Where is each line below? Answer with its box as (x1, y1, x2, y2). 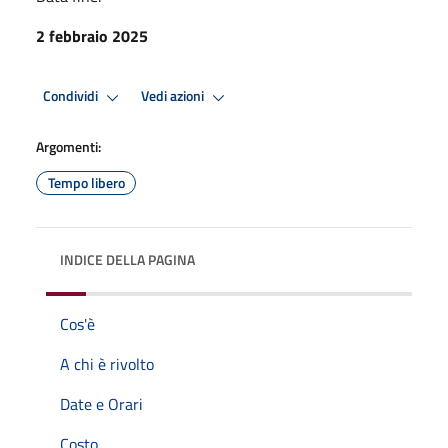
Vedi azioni (141, 85, 207, 108)
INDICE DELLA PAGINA (60, 248, 195, 270)
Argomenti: (36, 135, 101, 157)
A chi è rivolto (60, 351, 154, 376)
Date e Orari (60, 391, 143, 416)
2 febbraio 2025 (36, 23, 148, 48)
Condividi (43, 85, 101, 108)
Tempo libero (47, 171, 125, 193)
